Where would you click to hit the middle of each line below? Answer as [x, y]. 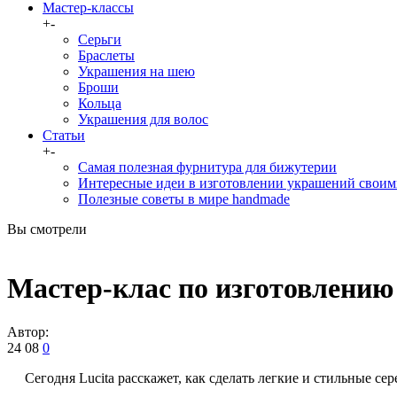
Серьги [100, 39]
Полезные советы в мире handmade [184, 199]
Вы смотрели [47, 229]
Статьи [64, 135]
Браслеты [106, 55]
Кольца [100, 103]
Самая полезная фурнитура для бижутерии [207, 167]
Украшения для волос [143, 119]
